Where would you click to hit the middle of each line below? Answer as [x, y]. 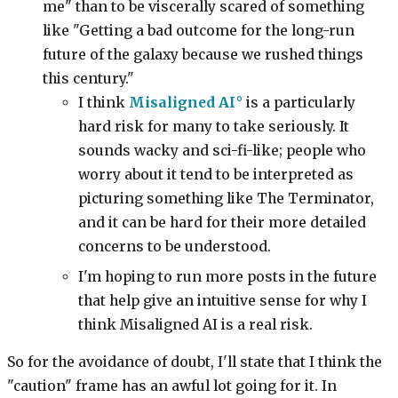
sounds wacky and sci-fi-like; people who [222, 151]
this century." [88, 79]
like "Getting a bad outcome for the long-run [199, 31]
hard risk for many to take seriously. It [214, 127]
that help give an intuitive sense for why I [223, 300]
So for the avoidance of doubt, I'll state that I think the [195, 362]
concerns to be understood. [175, 247]
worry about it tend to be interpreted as [216, 175]
